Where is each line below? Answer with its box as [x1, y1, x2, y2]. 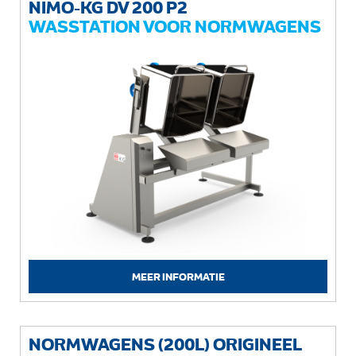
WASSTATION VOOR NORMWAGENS [29, 17, 321, 36]
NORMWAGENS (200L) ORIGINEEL [29, 335, 302, 354]
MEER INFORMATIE [131, 271, 225, 282]
